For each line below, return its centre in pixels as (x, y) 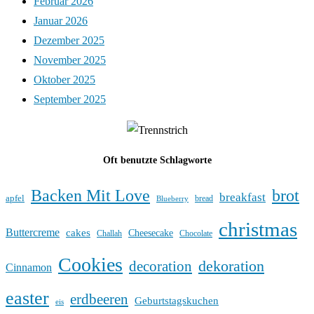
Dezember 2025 (69, 41)
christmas (258, 229)
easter (27, 298)
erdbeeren (99, 299)
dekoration (231, 266)
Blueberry (172, 198)
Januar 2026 (61, 21)
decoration (161, 266)
